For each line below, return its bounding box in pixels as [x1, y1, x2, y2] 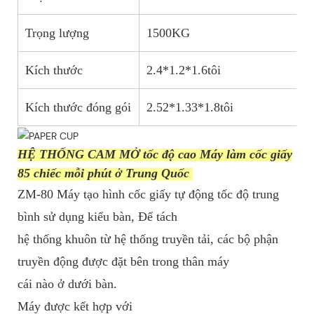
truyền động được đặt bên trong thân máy [18, 254, 229, 269]
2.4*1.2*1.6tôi [146, 63, 221, 78]
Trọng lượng [25, 26, 89, 41]
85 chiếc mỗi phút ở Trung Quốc [18, 166, 193, 181]
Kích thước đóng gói [25, 100, 131, 115]
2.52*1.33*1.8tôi [146, 100, 233, 115]
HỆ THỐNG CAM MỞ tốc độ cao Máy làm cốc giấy [18, 147, 292, 162]
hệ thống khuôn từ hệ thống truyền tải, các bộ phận [18, 232, 278, 247]
